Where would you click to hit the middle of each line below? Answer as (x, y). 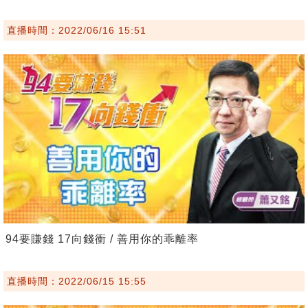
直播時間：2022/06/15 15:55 (77, 282)
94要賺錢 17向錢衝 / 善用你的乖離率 (102, 239)
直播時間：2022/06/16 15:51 (77, 30)
